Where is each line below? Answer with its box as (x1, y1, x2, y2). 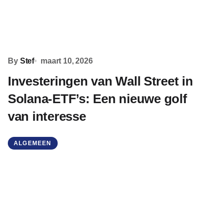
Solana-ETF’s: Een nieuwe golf (8, 91, 187, 106)
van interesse (8, 109, 86, 124)
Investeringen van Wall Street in (8, 74, 193, 88)
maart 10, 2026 (41, 57, 93, 65)
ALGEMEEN (14, 140, 52, 147)
